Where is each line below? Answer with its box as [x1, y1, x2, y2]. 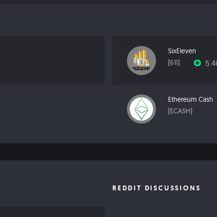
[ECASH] [168, 107, 192, 116]
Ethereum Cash [168, 95, 213, 104]
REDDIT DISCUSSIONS [112, 184, 201, 193]
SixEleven [168, 46, 196, 56]
